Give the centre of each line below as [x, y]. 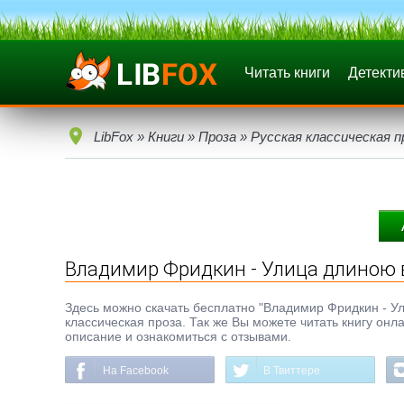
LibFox [114, 137]
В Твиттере [292, 371]
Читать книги [287, 73]
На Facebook [136, 371]
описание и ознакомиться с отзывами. [178, 336]
